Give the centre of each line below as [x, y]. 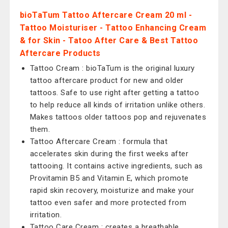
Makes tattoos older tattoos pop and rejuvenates [118, 117]
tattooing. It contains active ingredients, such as [116, 166]
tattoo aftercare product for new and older [107, 80]
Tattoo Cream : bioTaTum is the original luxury [112, 68]
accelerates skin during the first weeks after [109, 154]
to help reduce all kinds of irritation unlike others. [118, 105]
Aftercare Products [60, 53]
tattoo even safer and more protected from [108, 203]
